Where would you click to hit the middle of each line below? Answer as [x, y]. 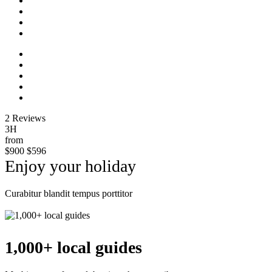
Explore [20, 204]
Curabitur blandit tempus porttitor [69, 193]
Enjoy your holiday [70, 166]
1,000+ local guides [73, 247]
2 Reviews [25, 118]
